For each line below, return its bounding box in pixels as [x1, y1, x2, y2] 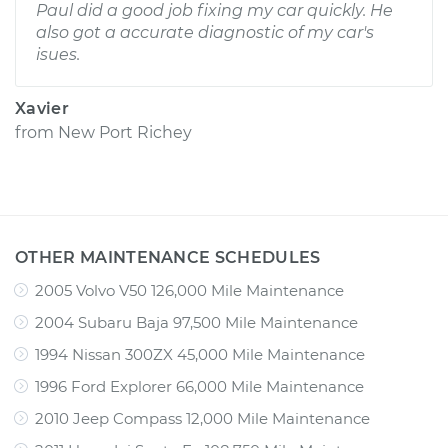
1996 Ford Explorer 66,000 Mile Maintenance [35, 377, 364, 396]
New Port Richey [58, 123, 192, 142]
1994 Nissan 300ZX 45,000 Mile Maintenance [35, 345, 365, 364]
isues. [36, 45, 80, 64]
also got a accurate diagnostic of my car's [36, 23, 374, 42]
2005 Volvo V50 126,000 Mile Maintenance [35, 281, 344, 300]
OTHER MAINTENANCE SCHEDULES [15, 248, 321, 267]
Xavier [15, 99, 69, 118]
